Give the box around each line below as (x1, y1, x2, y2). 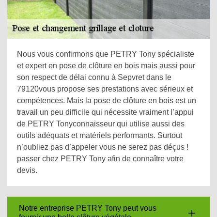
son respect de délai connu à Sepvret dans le (17, 73, 171, 81)
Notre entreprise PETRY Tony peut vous (19, 204, 156, 212)
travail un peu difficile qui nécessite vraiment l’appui (17, 108, 194, 116)
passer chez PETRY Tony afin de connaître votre (17, 155, 184, 163)
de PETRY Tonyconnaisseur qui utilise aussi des (17, 120, 185, 128)
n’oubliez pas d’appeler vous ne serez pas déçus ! (17, 143, 188, 151)
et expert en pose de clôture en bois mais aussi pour (17, 62, 195, 70)
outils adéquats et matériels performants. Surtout (17, 131, 182, 139)
